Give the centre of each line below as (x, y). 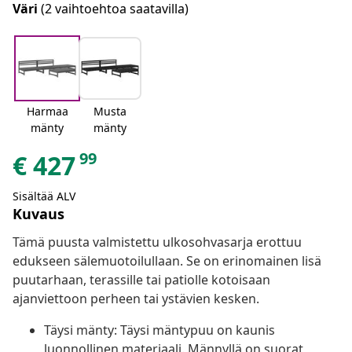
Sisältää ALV (44, 196)
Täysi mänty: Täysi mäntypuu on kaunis (159, 330)
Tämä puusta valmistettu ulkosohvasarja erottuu (157, 242)
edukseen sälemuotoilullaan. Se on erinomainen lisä (167, 261)
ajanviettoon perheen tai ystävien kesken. (136, 299)
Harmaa (47, 112)
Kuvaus (38, 214)
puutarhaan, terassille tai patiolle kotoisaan (141, 280)
